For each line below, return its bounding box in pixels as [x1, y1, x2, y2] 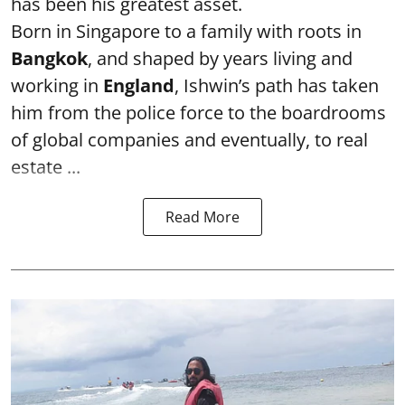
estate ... [11, 155, 80, 180]
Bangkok [11, 46, 88, 71]
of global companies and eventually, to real [11, 127, 368, 153]
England [103, 73, 174, 99]
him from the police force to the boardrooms [11, 100, 386, 126]
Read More [165, 207, 240, 228]
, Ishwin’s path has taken [174, 73, 379, 99]
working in [11, 73, 103, 99]
